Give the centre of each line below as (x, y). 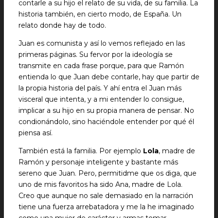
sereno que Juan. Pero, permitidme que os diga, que (108, 173)
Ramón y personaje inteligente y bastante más (98, 162)
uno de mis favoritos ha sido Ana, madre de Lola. (100, 184)
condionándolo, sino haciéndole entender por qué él (106, 122)
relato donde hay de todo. (62, 25)
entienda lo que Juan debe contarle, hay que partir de (109, 77)
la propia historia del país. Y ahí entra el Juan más (100, 88)
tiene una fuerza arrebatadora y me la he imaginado (106, 207)
